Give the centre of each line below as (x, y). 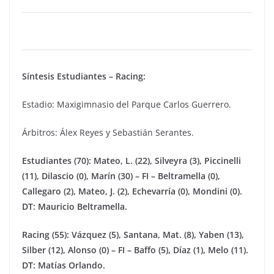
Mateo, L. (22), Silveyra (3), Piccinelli (167, 161)
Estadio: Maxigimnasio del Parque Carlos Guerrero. (127, 104)
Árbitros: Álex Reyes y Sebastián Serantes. (108, 132)
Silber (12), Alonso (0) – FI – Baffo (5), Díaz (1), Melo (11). (135, 250)
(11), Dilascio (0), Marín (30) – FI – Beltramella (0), (121, 176)
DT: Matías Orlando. (64, 265)
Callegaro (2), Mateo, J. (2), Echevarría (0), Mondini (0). (132, 191)
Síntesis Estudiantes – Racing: (84, 76)
